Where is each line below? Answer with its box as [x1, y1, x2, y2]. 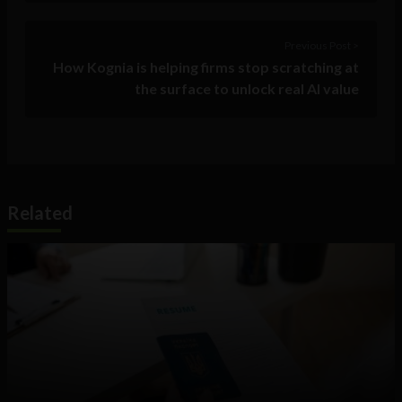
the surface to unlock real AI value [135, 80, 359, 98]
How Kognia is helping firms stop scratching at [53, 58, 359, 76]
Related [7, 202, 73, 224]
